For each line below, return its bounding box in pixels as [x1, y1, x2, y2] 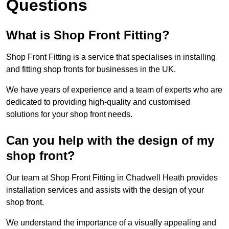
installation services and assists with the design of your [6, 185, 204, 194]
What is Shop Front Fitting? [6, 28, 170, 42]
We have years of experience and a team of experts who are [6, 85, 222, 94]
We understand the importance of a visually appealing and [6, 218, 216, 227]
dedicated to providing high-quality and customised [6, 97, 190, 106]
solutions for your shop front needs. [6, 109, 132, 119]
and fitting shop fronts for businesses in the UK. [6, 64, 178, 74]
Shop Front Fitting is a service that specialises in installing [6, 52, 216, 61]
